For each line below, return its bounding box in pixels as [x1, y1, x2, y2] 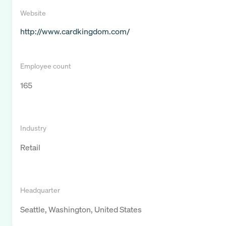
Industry [20, 123, 46, 133]
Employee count [20, 61, 71, 71]
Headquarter [20, 185, 60, 195]
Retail [20, 142, 40, 153]
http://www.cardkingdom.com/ [20, 26, 130, 37]
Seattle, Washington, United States [20, 204, 142, 215]
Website [20, 8, 46, 18]
